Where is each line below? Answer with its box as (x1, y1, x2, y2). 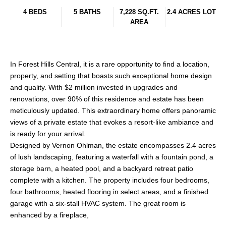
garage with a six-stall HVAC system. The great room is (10, 199, 186, 208)
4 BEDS (23, 8, 47, 16)
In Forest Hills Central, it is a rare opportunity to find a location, (10, 60, 209, 69)
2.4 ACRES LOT (166, 8, 216, 16)
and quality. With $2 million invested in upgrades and (10, 83, 178, 92)
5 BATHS (74, 8, 101, 16)
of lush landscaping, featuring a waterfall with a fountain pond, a (10, 153, 213, 161)
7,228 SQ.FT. (120, 8, 159, 16)
